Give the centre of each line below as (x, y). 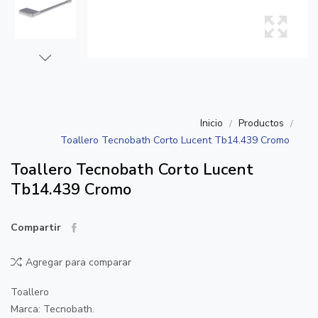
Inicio (212, 123)
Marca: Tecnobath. (53, 309)
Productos (261, 123)
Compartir (36, 227)
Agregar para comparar (78, 262)
